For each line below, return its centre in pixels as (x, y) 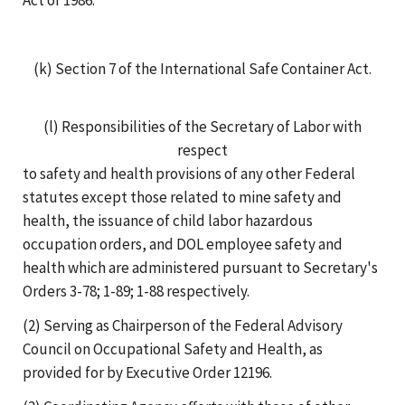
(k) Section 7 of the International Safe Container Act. (202, 68)
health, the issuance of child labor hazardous (168, 220)
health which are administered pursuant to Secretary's (200, 267)
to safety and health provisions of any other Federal (189, 173)
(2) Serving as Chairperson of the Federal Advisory (183, 325)
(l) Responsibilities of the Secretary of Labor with (202, 126)
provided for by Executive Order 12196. (147, 372)
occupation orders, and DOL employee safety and (183, 244)
